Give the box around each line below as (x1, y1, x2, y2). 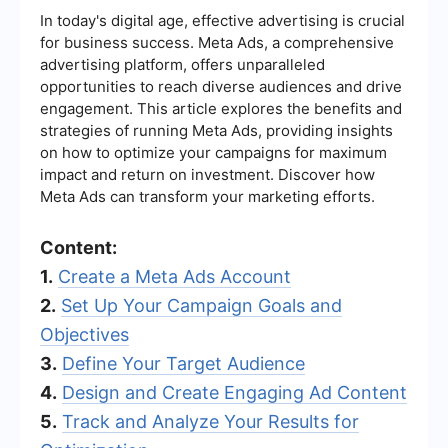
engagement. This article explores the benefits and (40, 98, 402, 118)
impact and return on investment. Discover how (40, 164, 375, 184)
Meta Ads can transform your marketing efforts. (40, 186, 375, 206)
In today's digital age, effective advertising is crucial (40, 10, 405, 30)
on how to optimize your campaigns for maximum (40, 142, 387, 162)
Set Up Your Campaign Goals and (61, 294, 342, 316)
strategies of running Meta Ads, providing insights (40, 120, 393, 140)
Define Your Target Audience (62, 352, 305, 374)
